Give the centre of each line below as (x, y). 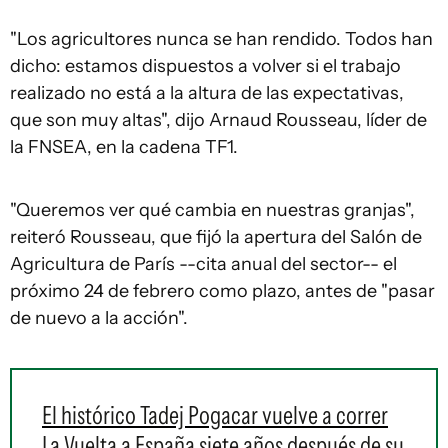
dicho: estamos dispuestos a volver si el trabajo (205, 66)
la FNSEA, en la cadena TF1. (124, 147)
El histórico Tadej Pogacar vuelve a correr (215, 415)
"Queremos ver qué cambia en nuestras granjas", (212, 210)
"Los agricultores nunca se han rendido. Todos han (221, 39)
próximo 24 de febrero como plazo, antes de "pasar (222, 291)
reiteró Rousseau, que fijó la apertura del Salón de (216, 237)
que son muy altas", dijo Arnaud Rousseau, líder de (218, 120)
